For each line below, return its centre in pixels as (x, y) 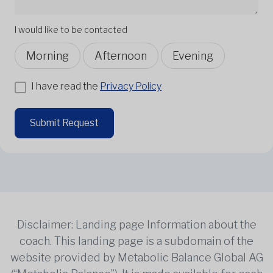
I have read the (66, 86)
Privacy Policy (131, 86)
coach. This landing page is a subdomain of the (136, 241)
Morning (48, 55)
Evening (193, 55)
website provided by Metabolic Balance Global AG (136, 257)
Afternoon (121, 55)
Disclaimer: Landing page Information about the (136, 224)
